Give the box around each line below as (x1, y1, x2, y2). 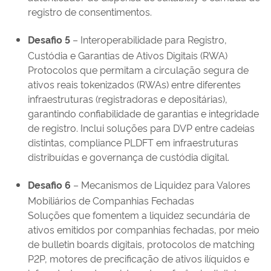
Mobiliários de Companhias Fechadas (28, 194, 194, 207)
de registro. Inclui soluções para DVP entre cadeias (28, 121, 255, 135)
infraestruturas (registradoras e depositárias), (28, 92, 227, 106)
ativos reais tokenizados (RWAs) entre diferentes (28, 77, 241, 91)
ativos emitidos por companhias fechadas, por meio (28, 223, 260, 237)
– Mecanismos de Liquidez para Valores (71, 178, 250, 192)
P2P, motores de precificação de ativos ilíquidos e (28, 252, 249, 266)
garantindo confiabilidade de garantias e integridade (28, 106, 259, 120)
